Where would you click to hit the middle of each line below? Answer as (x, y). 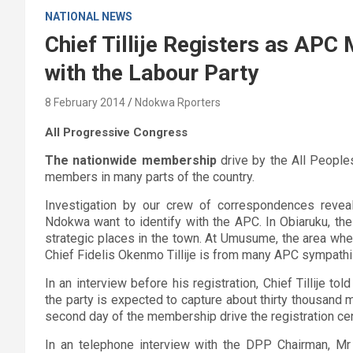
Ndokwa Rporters (178, 102)
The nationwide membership (131, 160)
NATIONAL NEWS (89, 16)
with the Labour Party (152, 72)
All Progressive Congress (116, 132)
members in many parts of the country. (150, 176)
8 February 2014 (85, 102)
